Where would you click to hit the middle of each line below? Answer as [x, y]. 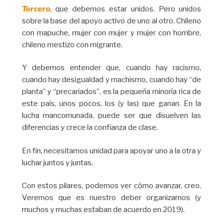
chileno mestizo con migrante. [72, 45]
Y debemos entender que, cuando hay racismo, [111, 68]
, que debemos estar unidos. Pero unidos [126, 9]
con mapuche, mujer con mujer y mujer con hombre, [111, 33]
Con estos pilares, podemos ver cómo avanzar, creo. [111, 186]
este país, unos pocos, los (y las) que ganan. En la [111, 104]
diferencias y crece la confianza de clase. [90, 128]
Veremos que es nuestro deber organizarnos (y [111, 198]
